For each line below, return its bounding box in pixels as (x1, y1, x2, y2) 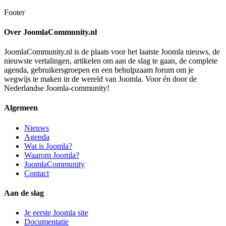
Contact (24, 168, 49, 178)
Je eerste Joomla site (24, 208, 88, 217)
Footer (4, 8, 25, 17)
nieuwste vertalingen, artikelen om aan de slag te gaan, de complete (4, 56, 217, 66)
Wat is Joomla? (24, 141, 72, 150)
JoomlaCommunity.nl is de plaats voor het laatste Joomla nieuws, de (4, 47, 220, 56)
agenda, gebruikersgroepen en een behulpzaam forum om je (4, 66, 194, 75)
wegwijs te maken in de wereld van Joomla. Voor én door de (4, 75, 197, 84)
